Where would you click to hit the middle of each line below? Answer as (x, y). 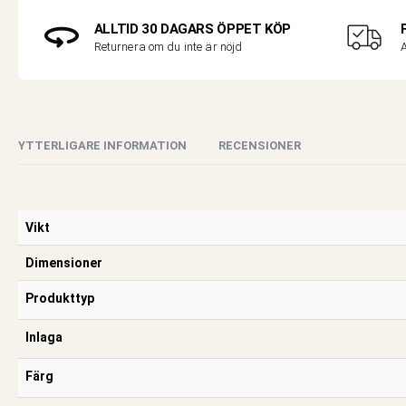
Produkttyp (60, 298)
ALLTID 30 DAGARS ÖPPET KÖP (192, 29)
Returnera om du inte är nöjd (168, 47)
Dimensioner (64, 262)
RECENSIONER (260, 145)
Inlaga (44, 337)
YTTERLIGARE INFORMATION (102, 145)
